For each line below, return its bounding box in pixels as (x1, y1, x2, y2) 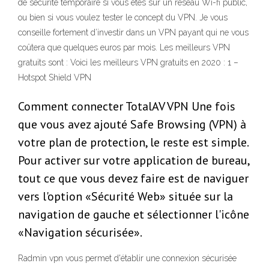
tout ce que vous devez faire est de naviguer (18, 171, 249, 187)
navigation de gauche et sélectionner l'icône (18, 207, 249, 223)
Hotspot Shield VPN (18, 73, 91, 83)
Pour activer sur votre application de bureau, (18, 153, 249, 169)
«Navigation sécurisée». (18, 225, 142, 241)
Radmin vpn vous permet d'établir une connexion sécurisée (18, 253, 237, 264)
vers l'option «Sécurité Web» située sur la (18, 189, 233, 205)
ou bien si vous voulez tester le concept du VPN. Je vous (18, 13, 228, 23)
